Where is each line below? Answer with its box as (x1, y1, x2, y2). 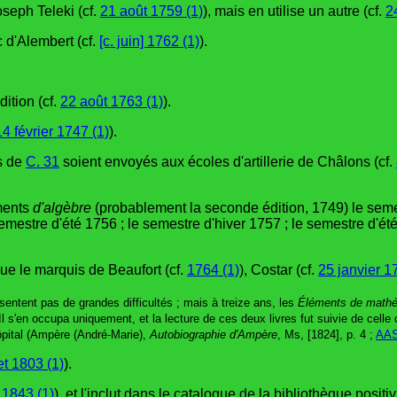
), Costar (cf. (239, 261, 318, 277)
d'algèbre (33, 199, 91, 215)
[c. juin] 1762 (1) (99, 33, 199, 49)
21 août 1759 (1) (100, 3, 203, 19)
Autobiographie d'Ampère (150, 327, 277, 341)
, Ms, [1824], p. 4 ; (277, 327, 376, 341)
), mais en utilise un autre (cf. (203, 3, 385, 19)
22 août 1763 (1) (60, 93, 163, 109)
